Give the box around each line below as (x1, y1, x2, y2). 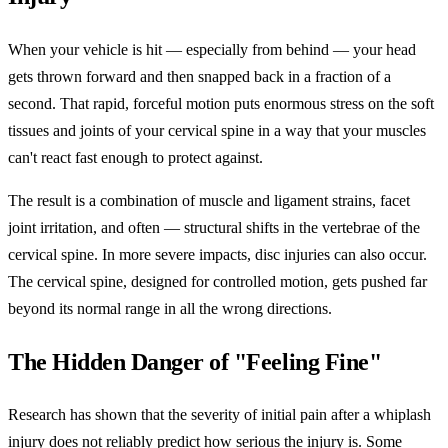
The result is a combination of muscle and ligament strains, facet (8, 191, 410, 209)
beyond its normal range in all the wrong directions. (8, 299, 332, 317)
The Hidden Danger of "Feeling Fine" (8, 348, 382, 375)
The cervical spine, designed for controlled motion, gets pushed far (8, 272, 427, 290)
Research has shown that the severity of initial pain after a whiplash (8, 406, 431, 424)
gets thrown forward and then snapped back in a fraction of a (8, 67, 391, 85)
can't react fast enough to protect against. (8, 148, 263, 166)
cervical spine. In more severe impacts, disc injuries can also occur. (8, 245, 427, 263)
